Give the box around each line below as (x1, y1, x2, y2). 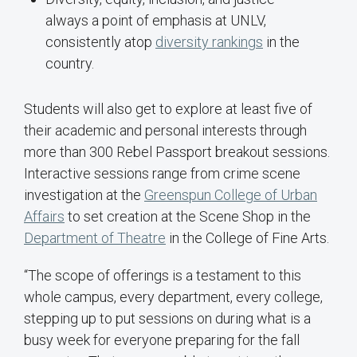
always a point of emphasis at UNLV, (45, 12, 266, 29)
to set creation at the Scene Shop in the (65, 208, 311, 226)
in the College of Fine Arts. (166, 229, 329, 247)
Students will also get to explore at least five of (24, 100, 312, 118)
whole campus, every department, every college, (24, 288, 323, 306)
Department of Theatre (24, 229, 166, 247)
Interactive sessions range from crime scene (24, 165, 300, 182)
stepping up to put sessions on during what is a (24, 310, 311, 328)
